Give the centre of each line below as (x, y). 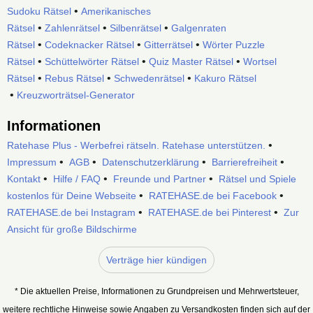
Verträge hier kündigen (156, 260)
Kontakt (24, 179)
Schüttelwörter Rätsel (92, 61)
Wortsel (260, 61)
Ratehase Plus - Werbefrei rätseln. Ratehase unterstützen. (136, 145)
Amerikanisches (116, 11)
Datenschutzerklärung (151, 162)
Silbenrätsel (136, 28)
